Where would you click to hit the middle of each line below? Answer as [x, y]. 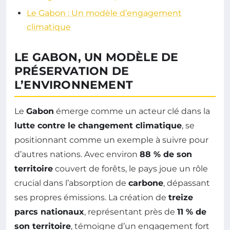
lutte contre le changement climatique [98, 126]
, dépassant [187, 183]
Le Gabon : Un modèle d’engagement [104, 13]
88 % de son [166, 155]
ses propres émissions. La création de [91, 198]
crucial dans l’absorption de [71, 183]
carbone [146, 183]
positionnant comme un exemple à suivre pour [111, 140]
